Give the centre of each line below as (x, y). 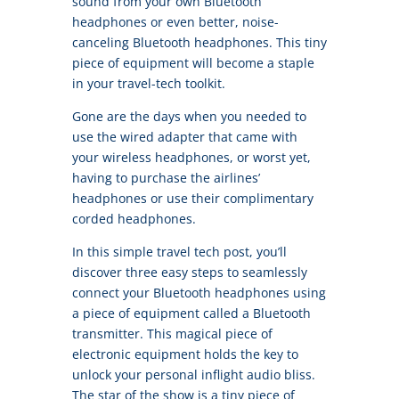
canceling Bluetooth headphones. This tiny (199, 43)
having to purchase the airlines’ (166, 178)
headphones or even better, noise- (175, 22)
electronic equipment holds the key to (185, 354)
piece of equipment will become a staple (193, 63)
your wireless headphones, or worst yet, (191, 158)
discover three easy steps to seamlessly (189, 273)
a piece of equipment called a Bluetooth (191, 313)
